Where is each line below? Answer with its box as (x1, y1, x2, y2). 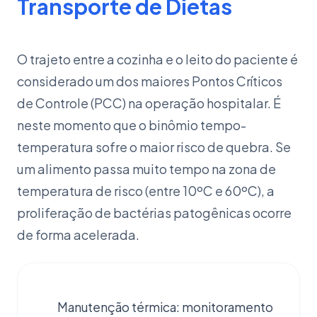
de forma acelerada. (17, 226, 139, 243)
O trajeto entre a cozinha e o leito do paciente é (17, 51, 298, 67)
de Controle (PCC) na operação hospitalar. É (17, 95, 281, 111)
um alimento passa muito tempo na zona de (17, 161, 276, 177)
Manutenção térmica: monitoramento (57, 299, 273, 315)
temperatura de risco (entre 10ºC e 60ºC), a (17, 183, 275, 199)
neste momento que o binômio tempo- (17, 117, 246, 133)
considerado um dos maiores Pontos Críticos (17, 73, 282, 89)
